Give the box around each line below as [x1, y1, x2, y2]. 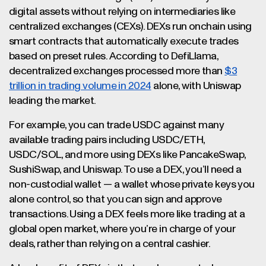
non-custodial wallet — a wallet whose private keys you [9, 179, 255, 190]
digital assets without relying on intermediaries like [9, 7, 236, 17]
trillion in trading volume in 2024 [9, 81, 151, 91]
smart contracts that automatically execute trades [9, 36, 239, 47]
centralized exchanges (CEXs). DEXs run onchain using [9, 21, 252, 32]
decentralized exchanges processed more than [9, 66, 225, 77]
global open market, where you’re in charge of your [9, 224, 235, 235]
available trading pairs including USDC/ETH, [9, 135, 205, 145]
